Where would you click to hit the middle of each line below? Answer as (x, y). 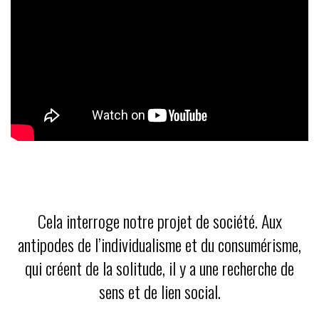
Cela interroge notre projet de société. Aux (159, 221)
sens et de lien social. (159, 292)
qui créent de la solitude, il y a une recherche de (159, 268)
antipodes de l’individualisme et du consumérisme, (159, 245)
